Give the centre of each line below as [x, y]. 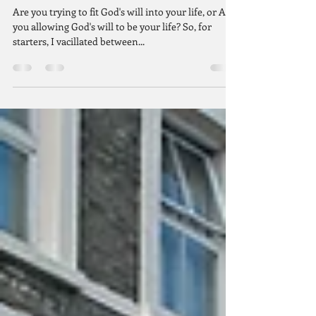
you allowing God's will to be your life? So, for [76, 55]
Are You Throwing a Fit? [91, 15]
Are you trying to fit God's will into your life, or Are [57, 40]
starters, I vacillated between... [79, 70]
